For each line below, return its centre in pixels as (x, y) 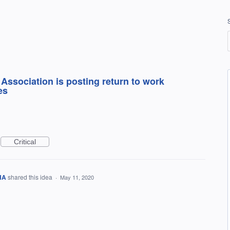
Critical (25, 142)
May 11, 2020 (77, 177)
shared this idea (31, 177)
